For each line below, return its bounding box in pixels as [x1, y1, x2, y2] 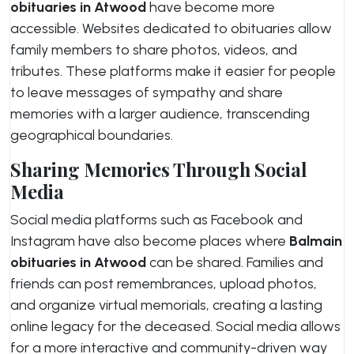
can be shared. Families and [146, 254, 323, 271]
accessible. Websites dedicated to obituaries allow [10, 20, 332, 37]
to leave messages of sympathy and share [10, 84, 283, 101]
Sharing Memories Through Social [10, 157, 307, 182]
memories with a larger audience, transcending [10, 105, 310, 122]
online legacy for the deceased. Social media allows [10, 318, 341, 335]
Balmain [289, 232, 342, 250]
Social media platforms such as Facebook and [10, 211, 303, 228]
